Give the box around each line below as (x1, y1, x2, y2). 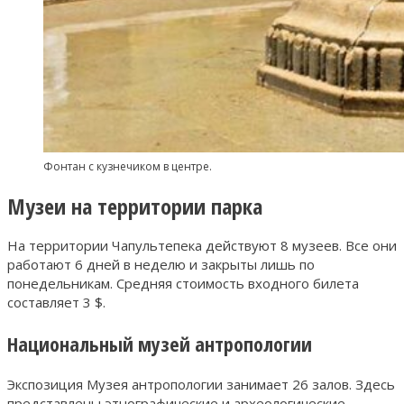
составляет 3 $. (7, 293, 106, 312)
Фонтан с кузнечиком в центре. (43, 158, 212, 174)
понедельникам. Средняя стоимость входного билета (7, 274, 359, 293)
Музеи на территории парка (7, 190, 262, 221)
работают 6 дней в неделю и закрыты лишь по (7, 255, 315, 274)
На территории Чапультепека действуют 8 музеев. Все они (7, 236, 397, 255)
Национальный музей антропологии (7, 330, 312, 358)
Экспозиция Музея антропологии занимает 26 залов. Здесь (7, 375, 395, 394)
